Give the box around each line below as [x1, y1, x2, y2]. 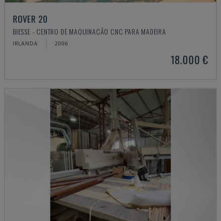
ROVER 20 [13, 12, 48, 25]
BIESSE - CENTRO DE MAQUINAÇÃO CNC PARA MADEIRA [13, 26, 166, 37]
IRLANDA [13, 39, 38, 47]
